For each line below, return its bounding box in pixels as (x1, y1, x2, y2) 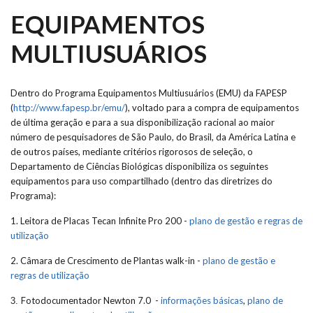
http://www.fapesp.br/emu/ (13, 102, 125, 113)
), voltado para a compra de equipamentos (125, 102, 299, 113)
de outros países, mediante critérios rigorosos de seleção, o (10, 146, 253, 157)
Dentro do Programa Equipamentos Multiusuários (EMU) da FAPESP (10, 87, 289, 99)
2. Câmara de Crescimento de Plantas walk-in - (10, 255, 203, 266)
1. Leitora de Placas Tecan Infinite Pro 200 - (10, 215, 189, 226)
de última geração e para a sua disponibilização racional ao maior (10, 117, 275, 128)
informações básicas (161, 295, 243, 306)
